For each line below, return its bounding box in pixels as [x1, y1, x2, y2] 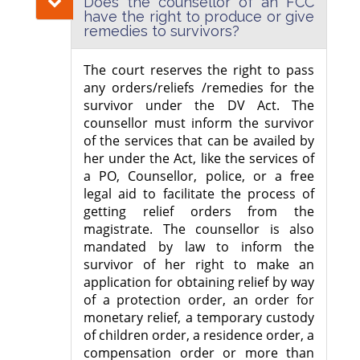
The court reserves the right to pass [84, 61, 314, 80]
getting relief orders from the [84, 202, 314, 221]
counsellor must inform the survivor [84, 114, 314, 133]
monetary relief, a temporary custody [84, 309, 314, 327]
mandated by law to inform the [84, 238, 314, 256]
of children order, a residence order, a [84, 326, 314, 345]
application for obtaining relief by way [84, 273, 314, 292]
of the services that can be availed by [84, 132, 314, 150]
